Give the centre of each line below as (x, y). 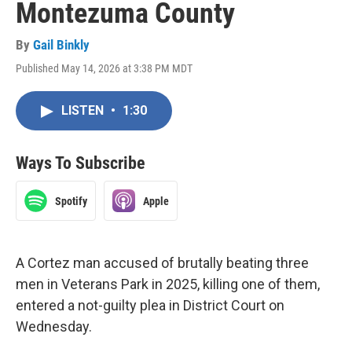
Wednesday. (54, 326)
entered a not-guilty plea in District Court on (150, 305)
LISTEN (84, 110)
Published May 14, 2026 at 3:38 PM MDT (104, 68)
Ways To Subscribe (81, 163)
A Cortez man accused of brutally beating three (162, 263)
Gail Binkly (61, 45)
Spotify (71, 201)
